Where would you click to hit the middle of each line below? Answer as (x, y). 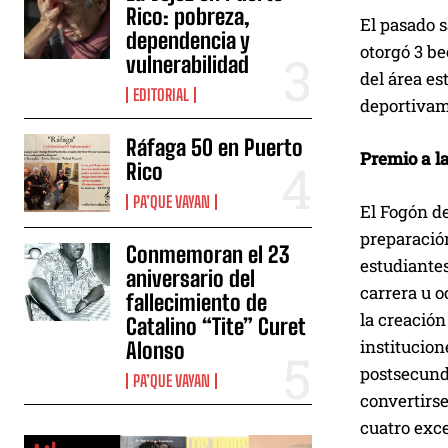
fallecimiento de (197, 302)
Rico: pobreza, (188, 17)
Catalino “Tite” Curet (216, 326)
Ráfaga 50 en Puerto (215, 147)
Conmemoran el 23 (208, 254)
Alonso (156, 350)
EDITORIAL (161, 95)
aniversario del (191, 278)
